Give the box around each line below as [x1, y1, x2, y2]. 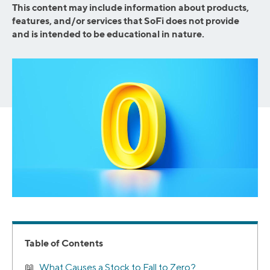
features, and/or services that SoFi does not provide [12, 14, 239, 27]
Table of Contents [25, 237, 103, 250]
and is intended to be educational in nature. [12, 28, 204, 40]
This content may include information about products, [12, 1, 249, 13]
